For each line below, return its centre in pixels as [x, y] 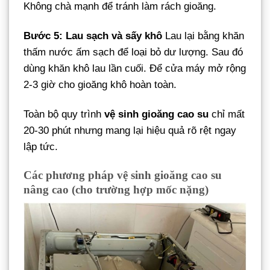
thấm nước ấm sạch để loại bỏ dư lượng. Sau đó [133, 52]
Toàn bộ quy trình [64, 114]
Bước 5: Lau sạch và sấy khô [93, 36]
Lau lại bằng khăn [203, 36]
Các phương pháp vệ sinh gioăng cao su [123, 175]
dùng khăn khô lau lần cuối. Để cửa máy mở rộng [135, 68]
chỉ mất [227, 114]
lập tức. [41, 146]
